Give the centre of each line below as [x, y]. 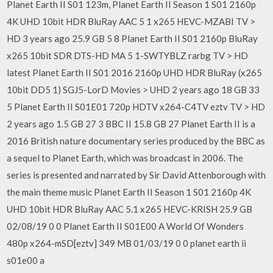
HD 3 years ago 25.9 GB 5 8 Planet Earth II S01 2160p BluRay [133, 38]
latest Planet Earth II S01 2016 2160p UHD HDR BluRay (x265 [135, 73]
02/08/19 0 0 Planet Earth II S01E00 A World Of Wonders [126, 226]
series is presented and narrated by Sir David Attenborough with [136, 175]
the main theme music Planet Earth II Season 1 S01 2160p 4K [129, 192]
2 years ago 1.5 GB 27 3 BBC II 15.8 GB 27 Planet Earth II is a [131, 124]
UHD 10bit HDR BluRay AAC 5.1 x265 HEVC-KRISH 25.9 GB [130, 209]
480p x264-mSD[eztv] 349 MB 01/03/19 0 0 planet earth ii [127, 243]
